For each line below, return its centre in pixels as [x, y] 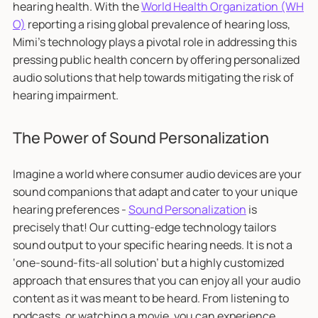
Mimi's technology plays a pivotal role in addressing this [154, 42]
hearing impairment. [67, 95]
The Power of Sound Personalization [141, 137]
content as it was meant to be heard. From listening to [150, 298]
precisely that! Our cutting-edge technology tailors [144, 227]
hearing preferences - [70, 209]
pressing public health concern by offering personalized [156, 59]
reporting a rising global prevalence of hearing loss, [158, 24]
